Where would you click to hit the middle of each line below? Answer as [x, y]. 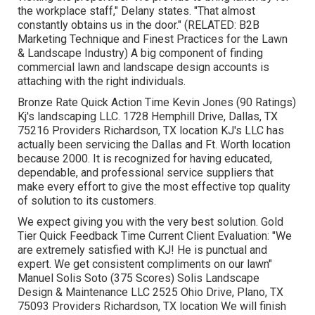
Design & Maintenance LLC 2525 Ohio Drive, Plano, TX [151, 292]
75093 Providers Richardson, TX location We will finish [152, 306]
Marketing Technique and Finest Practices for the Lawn [153, 39]
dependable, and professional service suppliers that [146, 172]
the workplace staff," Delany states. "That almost [137, 11]
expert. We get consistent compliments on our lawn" [145, 264]
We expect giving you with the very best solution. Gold [151, 221]
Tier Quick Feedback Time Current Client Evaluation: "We [155, 236]
